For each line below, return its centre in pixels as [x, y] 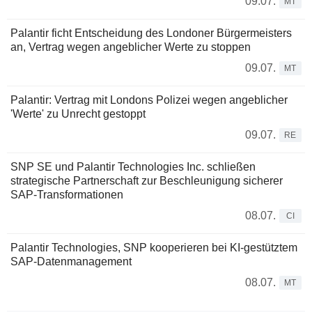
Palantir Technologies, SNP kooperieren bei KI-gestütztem [154, 248]
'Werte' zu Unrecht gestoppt [78, 114]
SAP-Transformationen [67, 195]
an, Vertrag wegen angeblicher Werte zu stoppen [131, 47]
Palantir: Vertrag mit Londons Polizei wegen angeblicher [149, 100]
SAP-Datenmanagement [71, 262]
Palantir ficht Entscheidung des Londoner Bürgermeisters [151, 33]
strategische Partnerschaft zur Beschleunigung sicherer [147, 181]
